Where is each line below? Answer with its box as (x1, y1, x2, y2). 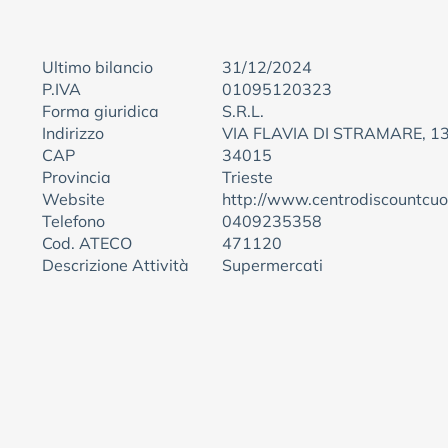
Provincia (42, 167, 111, 187)
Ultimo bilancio (42, 57, 153, 77)
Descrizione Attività (42, 255, 189, 275)
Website (42, 189, 105, 209)
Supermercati (222, 255, 323, 275)
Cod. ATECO (42, 233, 132, 253)
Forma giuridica (42, 101, 159, 121)
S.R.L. (222, 101, 264, 121)
